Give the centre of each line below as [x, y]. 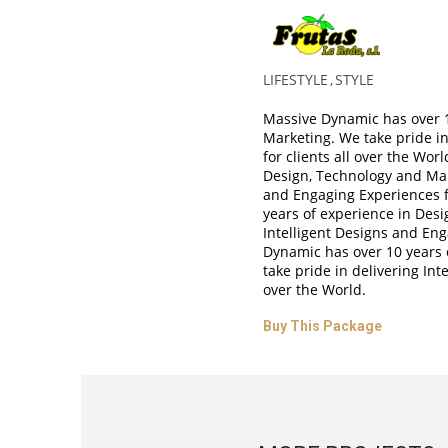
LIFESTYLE [295, 79]
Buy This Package [322, 326]
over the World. [314, 289]
